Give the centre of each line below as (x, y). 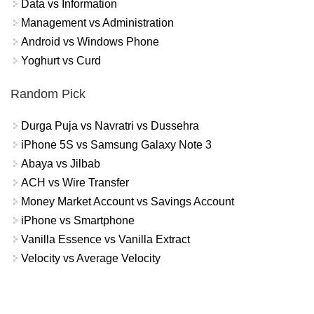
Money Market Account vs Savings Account (128, 201)
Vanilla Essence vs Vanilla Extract (105, 239)
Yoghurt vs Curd (61, 61)
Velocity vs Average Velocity (91, 258)
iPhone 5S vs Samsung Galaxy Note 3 (116, 144)
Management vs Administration (97, 23)
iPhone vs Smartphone (78, 220)
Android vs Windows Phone (90, 42)
